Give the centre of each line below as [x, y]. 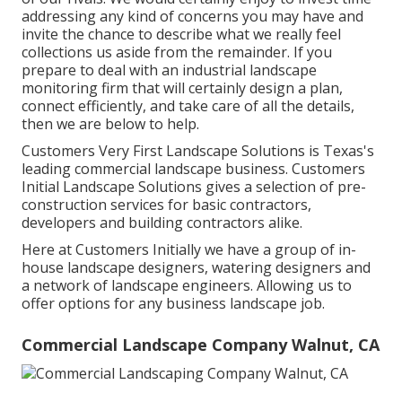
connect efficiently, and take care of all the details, [188, 105]
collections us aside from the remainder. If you [177, 52]
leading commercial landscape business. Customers [193, 168]
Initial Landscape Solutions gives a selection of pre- [194, 186]
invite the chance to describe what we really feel [181, 34]
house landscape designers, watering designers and [196, 267]
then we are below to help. [110, 123]
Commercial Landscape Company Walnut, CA [201, 344]
